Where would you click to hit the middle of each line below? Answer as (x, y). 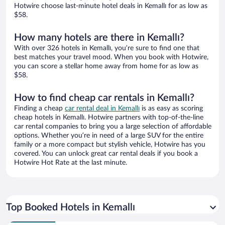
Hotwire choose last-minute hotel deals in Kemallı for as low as (111, 6)
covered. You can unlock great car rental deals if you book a (106, 154)
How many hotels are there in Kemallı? (99, 38)
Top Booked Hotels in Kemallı (71, 208)
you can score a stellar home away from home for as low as (106, 67)
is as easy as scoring (171, 109)
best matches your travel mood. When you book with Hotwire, (111, 58)
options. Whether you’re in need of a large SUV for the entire (109, 136)
